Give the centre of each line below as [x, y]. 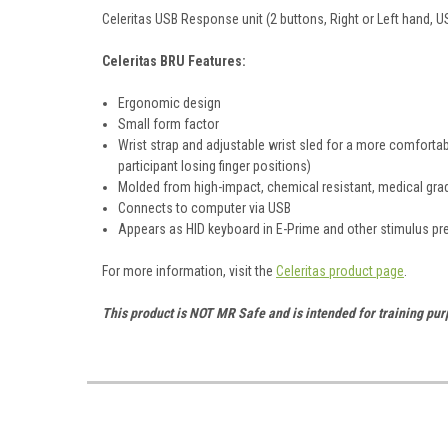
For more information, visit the [189, 270]
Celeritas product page [340, 270]
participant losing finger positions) [215, 165]
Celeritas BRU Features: [174, 60]
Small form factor [169, 123]
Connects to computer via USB [205, 207]
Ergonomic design [170, 102]
